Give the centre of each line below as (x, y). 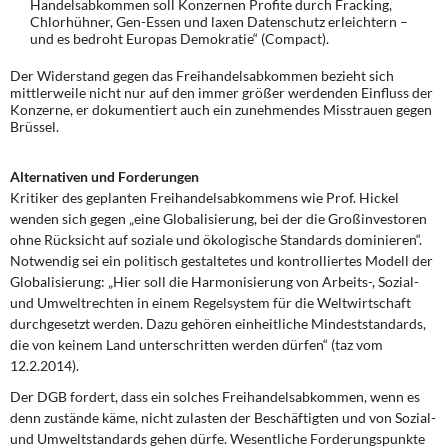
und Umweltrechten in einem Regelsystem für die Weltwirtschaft (210, 302)
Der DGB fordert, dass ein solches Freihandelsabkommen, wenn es (215, 396)
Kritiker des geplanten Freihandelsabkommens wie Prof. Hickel (204, 197)
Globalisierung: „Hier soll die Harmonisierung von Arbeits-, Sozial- (214, 281)
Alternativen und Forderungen (104, 176)
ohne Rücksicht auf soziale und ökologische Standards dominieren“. (216, 239)
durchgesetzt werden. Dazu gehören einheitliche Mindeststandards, (218, 323)
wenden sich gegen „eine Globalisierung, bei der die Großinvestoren (218, 218)
